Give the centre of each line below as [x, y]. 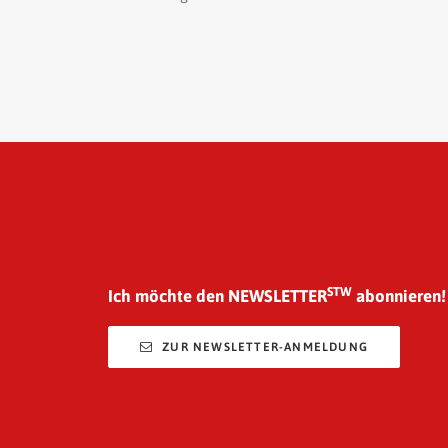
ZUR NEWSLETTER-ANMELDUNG [265, 347]
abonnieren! [399, 296]
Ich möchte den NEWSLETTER [217, 296]
